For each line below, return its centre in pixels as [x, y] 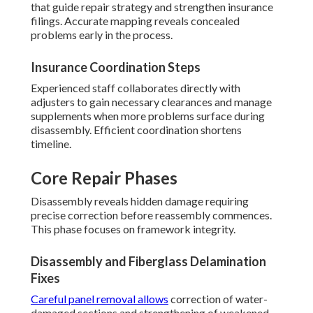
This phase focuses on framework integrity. [133, 229]
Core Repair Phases [104, 178]
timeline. [51, 144]
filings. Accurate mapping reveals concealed [135, 21]
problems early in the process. [102, 35]
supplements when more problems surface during [148, 116]
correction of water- [218, 299]
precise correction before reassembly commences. [151, 215]
